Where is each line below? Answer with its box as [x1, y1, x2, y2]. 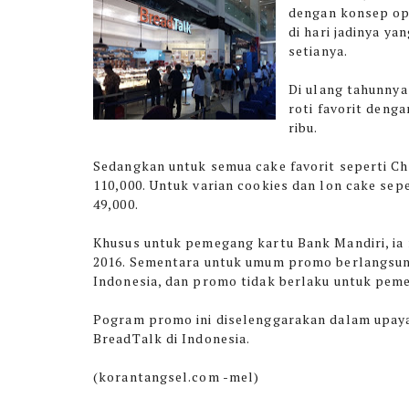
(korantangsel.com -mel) [93, 368, 260, 385]
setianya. [288, 42, 348, 59]
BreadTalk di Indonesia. [93, 330, 254, 347]
